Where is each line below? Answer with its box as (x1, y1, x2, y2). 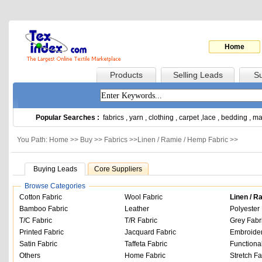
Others (19, 251, 40, 260)
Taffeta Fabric (125, 240, 167, 248)
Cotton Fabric (19, 193, 62, 201)
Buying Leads (33, 165, 77, 173)
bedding (221, 113, 247, 122)
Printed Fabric (19, 228, 64, 236)
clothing (149, 113, 174, 122)
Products (110, 70, 143, 80)
